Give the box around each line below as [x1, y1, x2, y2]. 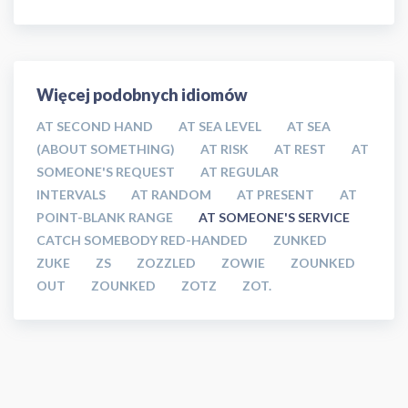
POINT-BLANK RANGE [36, 209, 173, 225]
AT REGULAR [200, 164, 279, 179]
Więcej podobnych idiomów [36, 84, 248, 105]
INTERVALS [36, 187, 106, 202]
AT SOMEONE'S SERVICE [199, 209, 350, 225]
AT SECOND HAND [36, 118, 153, 134]
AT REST [274, 141, 326, 157]
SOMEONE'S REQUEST [36, 164, 175, 179]
